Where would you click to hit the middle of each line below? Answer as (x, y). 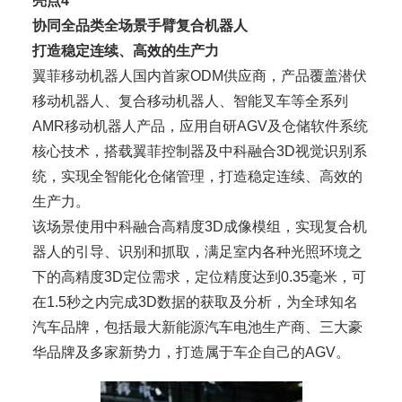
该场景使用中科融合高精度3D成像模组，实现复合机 (200, 227)
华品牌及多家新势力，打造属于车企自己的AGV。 (191, 353)
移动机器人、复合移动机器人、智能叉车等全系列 (190, 101)
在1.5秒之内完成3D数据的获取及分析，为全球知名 (195, 302)
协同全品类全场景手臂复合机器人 (140, 26)
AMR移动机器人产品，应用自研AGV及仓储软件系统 (200, 127)
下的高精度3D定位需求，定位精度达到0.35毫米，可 (199, 277)
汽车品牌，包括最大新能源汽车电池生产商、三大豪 (197, 328)
